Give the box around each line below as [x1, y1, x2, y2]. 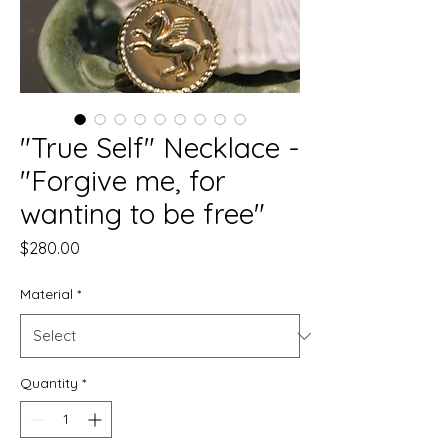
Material [20, 285, 73, 304]
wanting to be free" [20, 196, 265, 232]
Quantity [20, 374, 78, 393]
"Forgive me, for [20, 163, 226, 199]
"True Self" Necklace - [20, 130, 300, 166]
